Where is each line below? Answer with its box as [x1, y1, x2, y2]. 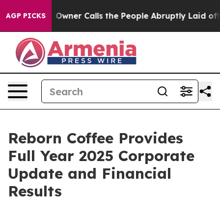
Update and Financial [8, 164, 171, 183]
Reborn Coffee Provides [8, 129, 183, 147]
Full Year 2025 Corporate [8, 146, 194, 165]
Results [8, 182, 62, 200]
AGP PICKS [6, 11, 46, 20]
